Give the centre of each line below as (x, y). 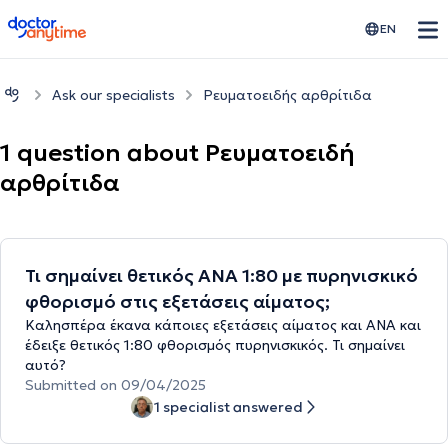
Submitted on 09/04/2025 (115, 385)
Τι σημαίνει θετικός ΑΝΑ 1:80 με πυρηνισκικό (221, 276)
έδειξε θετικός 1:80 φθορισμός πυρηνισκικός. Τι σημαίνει (215, 345)
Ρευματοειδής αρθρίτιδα (287, 94)
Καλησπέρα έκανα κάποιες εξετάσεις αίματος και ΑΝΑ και (223, 325)
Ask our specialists (113, 94)
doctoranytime (63, 24)
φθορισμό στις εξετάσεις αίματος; (177, 302)
